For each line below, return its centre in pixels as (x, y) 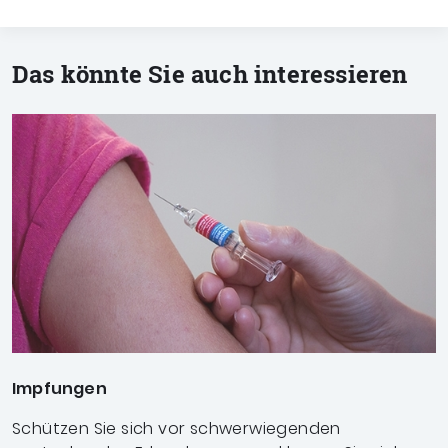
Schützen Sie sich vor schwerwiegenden (176, 429)
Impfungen (59, 389)
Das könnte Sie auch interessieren (210, 74)
